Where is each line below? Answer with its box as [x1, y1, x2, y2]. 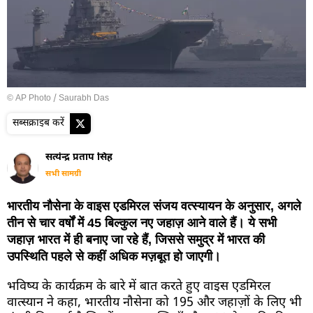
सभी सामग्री [45, 168, 81, 179]
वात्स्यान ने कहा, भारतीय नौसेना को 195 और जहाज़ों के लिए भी [7, 294, 302, 311]
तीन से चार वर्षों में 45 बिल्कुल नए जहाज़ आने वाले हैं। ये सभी [7, 215, 277, 230]
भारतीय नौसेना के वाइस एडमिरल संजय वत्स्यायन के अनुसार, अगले [7, 198, 301, 213]
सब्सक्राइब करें [13, 116, 64, 130]
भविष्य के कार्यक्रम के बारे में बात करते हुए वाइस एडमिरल [7, 278, 270, 295]
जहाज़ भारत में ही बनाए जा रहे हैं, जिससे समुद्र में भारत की [7, 232, 265, 247]
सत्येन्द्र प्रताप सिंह [45, 150, 112, 164]
